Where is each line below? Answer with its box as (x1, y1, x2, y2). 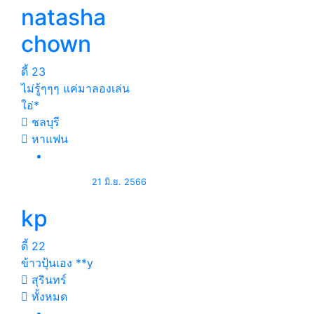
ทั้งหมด (28, 289, 67, 303)
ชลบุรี (28, 115, 60, 129)
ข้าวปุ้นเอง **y (21, 256, 93, 270)
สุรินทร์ (28, 273, 67, 287)
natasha (21, 4, 106, 31)
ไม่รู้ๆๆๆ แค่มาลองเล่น (21, 81, 130, 95)
